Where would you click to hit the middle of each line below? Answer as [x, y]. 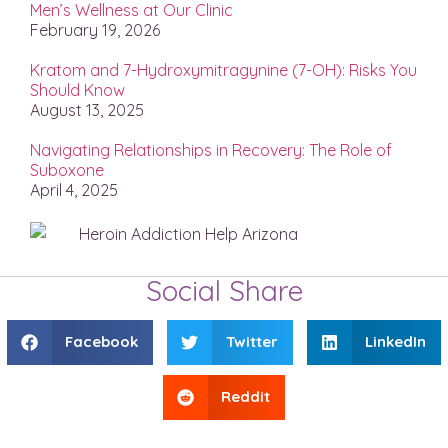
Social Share [224, 290]
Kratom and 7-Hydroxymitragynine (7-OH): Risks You [223, 69]
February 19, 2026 [95, 29]
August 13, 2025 [87, 109]
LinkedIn [396, 342]
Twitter [251, 342]
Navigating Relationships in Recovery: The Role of [211, 149]
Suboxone [67, 169]
